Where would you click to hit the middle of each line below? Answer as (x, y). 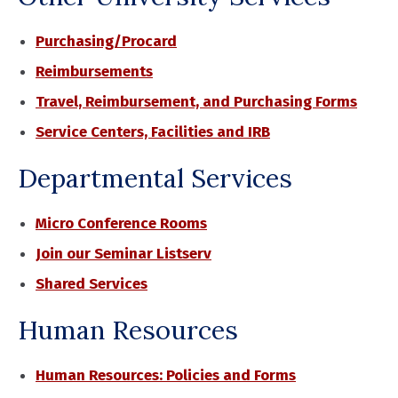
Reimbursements (94, 72)
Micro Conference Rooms (121, 223)
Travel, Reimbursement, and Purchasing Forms (196, 102)
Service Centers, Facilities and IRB (153, 132)
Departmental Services (155, 178)
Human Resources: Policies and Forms (166, 375)
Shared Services (92, 284)
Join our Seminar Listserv (123, 254)
